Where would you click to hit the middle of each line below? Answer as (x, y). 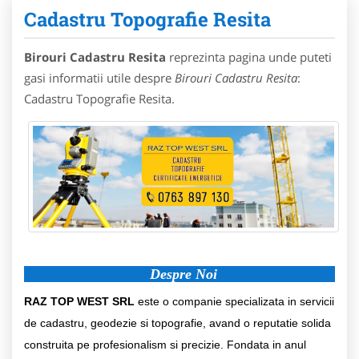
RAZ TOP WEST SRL (79, 301)
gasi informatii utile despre (99, 78)
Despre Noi (184, 274)
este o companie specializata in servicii (234, 301)
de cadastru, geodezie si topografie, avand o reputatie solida (177, 323)
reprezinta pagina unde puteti (249, 57)
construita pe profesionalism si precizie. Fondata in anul (165, 344)
